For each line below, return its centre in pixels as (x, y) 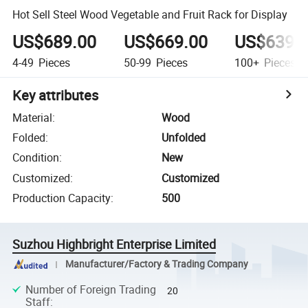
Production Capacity (62, 198)
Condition (36, 158)
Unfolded (184, 138)
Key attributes (56, 95)
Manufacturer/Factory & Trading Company (156, 264)
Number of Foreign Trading (90, 289)
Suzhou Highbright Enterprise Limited (114, 244)
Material (33, 117)
